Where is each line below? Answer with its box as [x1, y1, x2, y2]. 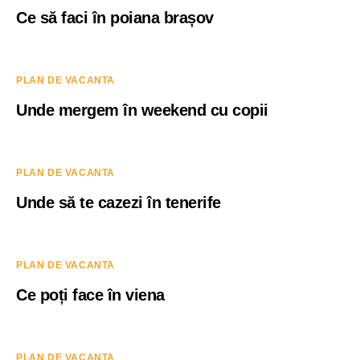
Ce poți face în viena [16, 286, 165, 304]
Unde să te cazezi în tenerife [16, 194, 221, 211]
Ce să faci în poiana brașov [16, 9, 214, 27]
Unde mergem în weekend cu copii [16, 101, 268, 119]
